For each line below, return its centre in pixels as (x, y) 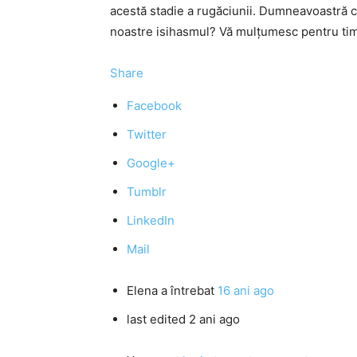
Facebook (154, 106)
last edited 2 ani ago (183, 319)
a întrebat (188, 290)
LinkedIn (151, 220)
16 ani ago (246, 290)
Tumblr (147, 192)
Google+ (151, 163)
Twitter (147, 134)
